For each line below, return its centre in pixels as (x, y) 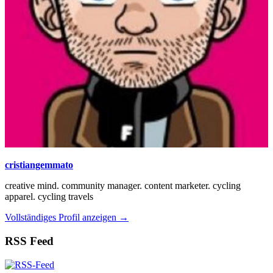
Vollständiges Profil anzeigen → (67, 218)
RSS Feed (29, 241)
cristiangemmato (39, 165)
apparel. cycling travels (49, 197)
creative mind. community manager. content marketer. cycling (123, 186)
